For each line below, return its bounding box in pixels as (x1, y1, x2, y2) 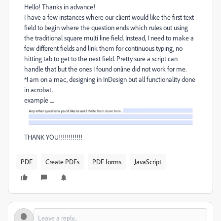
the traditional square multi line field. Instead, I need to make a (24, 34, 194, 42)
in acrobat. (24, 85, 53, 94)
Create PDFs (45, 157, 79, 166)
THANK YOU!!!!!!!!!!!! (24, 132, 82, 141)
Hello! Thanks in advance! (24, 2, 95, 11)
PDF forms (92, 157, 121, 166)
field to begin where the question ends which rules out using (24, 23, 188, 32)
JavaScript (134, 157, 161, 166)
